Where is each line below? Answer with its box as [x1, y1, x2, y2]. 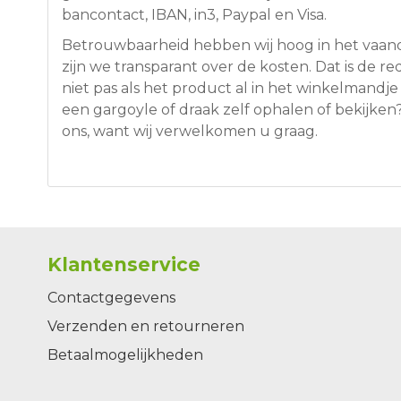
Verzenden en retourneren [47, 318, 244, 336]
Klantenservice [47, 253, 200, 277]
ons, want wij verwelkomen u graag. [61, 123, 318, 141]
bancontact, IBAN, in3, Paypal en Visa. [61, 6, 327, 24]
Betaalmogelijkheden [47, 346, 203, 364]
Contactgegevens [47, 289, 175, 307]
